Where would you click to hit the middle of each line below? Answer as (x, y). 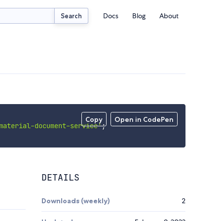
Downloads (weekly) (76, 201)
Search (72, 16)
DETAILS (60, 178)
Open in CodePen (144, 120)
